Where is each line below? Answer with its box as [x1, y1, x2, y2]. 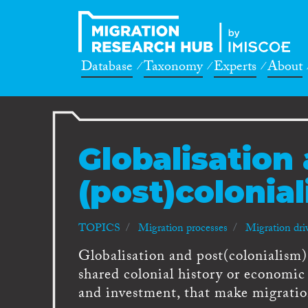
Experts [214, 56, 256, 80]
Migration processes [138, 220, 228, 239]
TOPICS [78, 220, 120, 239]
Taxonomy [144, 56, 203, 80]
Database [81, 56, 133, 80]
